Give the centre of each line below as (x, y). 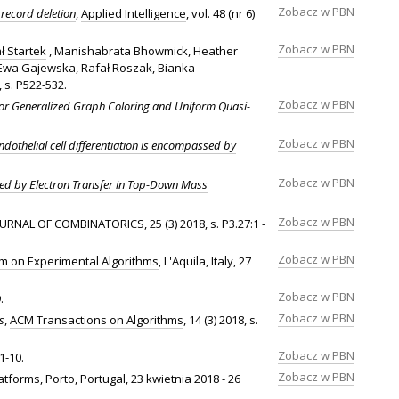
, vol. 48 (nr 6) (220, 13)
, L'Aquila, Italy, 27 (205, 261)
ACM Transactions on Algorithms (97, 319)
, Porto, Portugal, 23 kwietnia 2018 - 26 (140, 378)
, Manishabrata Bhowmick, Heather (142, 50)
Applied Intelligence (134, 13)
